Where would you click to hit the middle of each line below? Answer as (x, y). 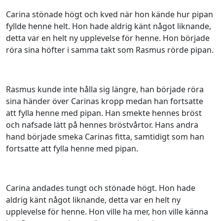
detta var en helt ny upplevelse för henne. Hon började (108, 38)
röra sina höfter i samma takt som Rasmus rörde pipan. (110, 50)
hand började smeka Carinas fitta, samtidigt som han (105, 137)
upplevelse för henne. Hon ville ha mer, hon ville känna (107, 212)
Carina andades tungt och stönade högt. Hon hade (101, 188)
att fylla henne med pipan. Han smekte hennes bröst (104, 113)
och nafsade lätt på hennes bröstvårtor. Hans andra (102, 125)
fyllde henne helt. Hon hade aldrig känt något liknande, (109, 26)
